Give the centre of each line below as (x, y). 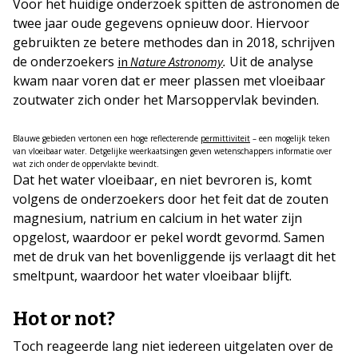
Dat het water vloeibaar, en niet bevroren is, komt (162, 180)
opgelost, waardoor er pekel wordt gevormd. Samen (169, 237)
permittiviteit (225, 138)
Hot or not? (64, 319)
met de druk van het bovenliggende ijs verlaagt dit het (174, 257)
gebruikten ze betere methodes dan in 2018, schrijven (174, 42)
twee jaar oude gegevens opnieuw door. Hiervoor (161, 23)
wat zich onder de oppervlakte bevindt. (86, 164)
